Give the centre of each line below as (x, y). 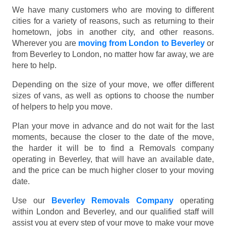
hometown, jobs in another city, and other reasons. (113, 32)
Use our (32, 200)
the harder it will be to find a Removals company (113, 148)
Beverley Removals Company (112, 200)
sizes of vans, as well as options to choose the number (113, 95)
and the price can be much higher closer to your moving (113, 170)
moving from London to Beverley (141, 43)
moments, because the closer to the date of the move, (113, 137)
